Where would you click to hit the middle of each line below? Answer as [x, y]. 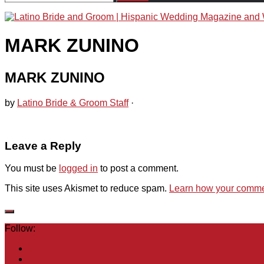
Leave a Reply [43, 146]
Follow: [20, 229]
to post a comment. [138, 169]
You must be [32, 169]
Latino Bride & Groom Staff [73, 103]
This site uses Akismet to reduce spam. [87, 189]
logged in [78, 169]
